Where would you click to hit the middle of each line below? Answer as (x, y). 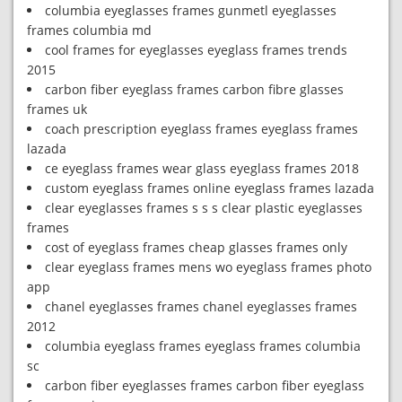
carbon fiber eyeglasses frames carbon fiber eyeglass (205, 385)
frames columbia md (89, 30)
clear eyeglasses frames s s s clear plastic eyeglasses (204, 208)
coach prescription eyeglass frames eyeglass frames (201, 129)
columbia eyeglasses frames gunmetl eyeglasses (191, 10)
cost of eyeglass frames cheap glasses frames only (196, 247)
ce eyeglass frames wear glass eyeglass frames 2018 (202, 168)
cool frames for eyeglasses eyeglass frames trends (196, 50)
